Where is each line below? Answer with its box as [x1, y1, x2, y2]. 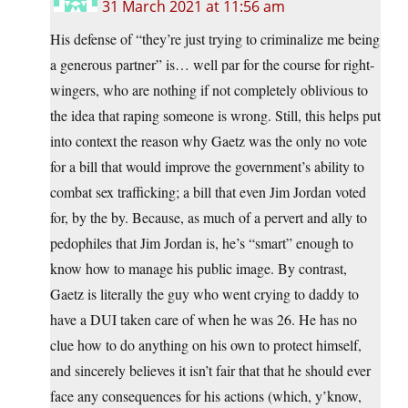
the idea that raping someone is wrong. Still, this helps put [50, 106, 381, 126]
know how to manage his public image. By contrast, [50, 259, 347, 279]
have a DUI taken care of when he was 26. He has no [50, 310, 357, 330]
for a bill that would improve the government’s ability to [50, 157, 364, 177]
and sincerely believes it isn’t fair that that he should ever [50, 361, 371, 381]
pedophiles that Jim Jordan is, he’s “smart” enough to [50, 233, 353, 253]
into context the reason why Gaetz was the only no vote [50, 131, 367, 151]
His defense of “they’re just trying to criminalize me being [50, 29, 380, 49]
